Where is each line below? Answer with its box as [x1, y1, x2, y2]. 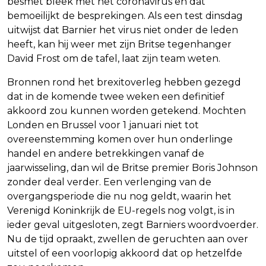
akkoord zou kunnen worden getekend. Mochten [7, 105, 246, 117]
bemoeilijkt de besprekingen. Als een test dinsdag [7, 10, 243, 22]
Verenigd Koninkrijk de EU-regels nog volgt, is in [7, 205, 235, 217]
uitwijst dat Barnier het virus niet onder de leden [7, 24, 238, 36]
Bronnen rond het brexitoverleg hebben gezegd [7, 77, 241, 88]
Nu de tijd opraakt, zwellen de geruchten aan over [7, 233, 248, 245]
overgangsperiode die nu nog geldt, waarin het [7, 191, 232, 202]
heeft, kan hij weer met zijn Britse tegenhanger [7, 39, 232, 50]
